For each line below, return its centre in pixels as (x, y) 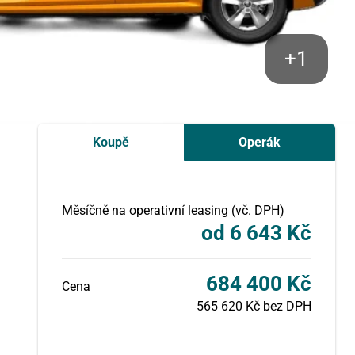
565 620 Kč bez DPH (254, 306)
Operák (259, 142)
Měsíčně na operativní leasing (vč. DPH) (173, 210)
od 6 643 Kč (256, 233)
